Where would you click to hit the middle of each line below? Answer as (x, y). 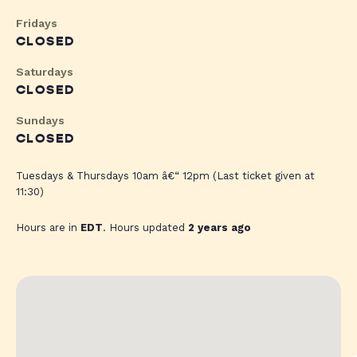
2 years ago (220, 228)
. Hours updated (145, 228)
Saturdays (45, 72)
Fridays (37, 24)
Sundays (40, 121)
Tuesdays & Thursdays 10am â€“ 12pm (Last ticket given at (165, 176)
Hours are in (48, 228)
